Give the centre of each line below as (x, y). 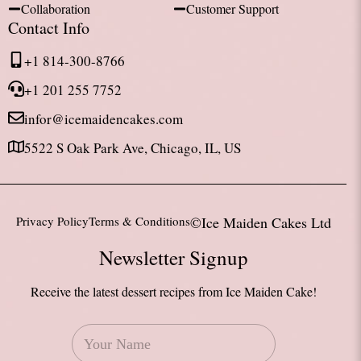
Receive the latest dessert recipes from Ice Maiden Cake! (173, 291)
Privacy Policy (52, 221)
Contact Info (49, 28)
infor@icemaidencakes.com (104, 119)
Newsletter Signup (173, 257)
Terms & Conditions (139, 221)
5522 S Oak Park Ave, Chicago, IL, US (133, 148)
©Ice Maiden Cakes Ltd (260, 222)
